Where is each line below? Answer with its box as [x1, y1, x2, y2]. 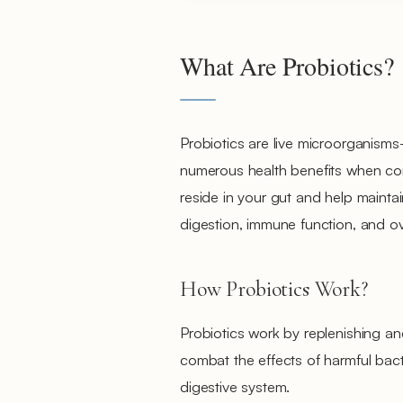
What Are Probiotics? [180, 49, 394, 83]
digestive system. [180, 377, 291, 396]
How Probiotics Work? [180, 276, 368, 302]
